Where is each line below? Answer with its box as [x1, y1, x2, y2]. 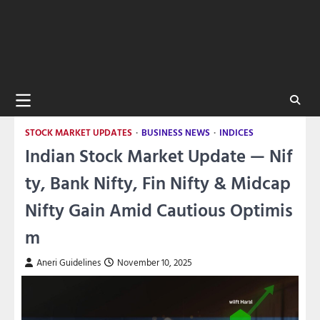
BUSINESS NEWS [141, 125, 210, 139]
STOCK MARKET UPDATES [25, 125, 132, 139]
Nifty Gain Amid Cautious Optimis [25, 195, 293, 223]
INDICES [219, 125, 254, 139]
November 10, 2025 [117, 255, 192, 269]
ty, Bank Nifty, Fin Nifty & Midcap [25, 168, 291, 196]
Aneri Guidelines [36, 255, 101, 269]
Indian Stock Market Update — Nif [25, 141, 293, 169]
